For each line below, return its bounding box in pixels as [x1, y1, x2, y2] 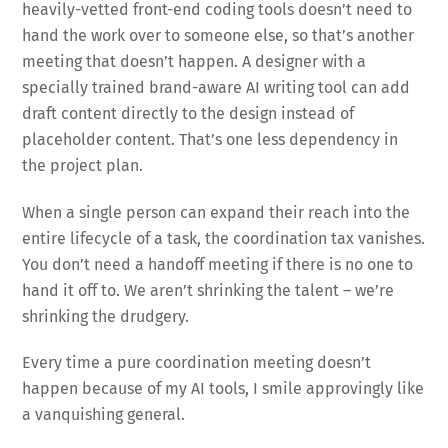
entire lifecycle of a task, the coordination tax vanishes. [22, 228, 426, 248]
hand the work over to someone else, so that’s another [22, 25, 415, 45]
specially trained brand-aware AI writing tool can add [22, 77, 411, 97]
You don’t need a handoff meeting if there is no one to [22, 254, 414, 274]
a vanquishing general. [22, 405, 186, 425]
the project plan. [22, 155, 144, 175]
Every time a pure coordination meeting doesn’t [22, 353, 372, 373]
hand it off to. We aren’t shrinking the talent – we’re [22, 280, 395, 300]
